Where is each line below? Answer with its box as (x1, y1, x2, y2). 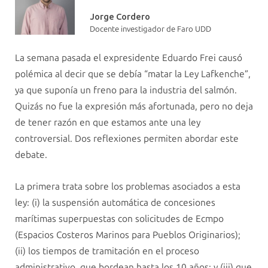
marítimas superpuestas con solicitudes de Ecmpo (15, 213, 224, 225)
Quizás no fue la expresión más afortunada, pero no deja (15, 100, 253, 112)
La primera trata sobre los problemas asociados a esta (15, 181, 240, 193)
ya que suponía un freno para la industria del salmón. (15, 84, 237, 96)
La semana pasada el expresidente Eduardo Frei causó (15, 51, 242, 63)
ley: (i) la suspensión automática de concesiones (15, 197, 215, 209)
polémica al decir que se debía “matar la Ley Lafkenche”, (15, 68, 251, 80)
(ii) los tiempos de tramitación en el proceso (15, 245, 199, 257)
